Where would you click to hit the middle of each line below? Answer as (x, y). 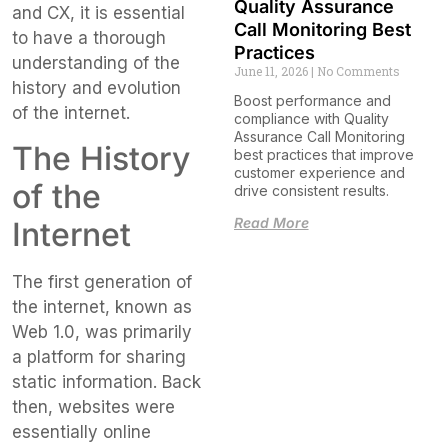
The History (101, 159)
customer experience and (319, 173)
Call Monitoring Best (322, 30)
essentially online (81, 432)
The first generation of (102, 282)
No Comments (356, 71)
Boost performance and (312, 101)
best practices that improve (323, 155)
